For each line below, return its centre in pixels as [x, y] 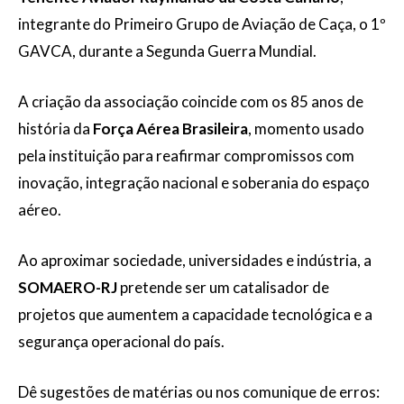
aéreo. [40, 210]
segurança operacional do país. [121, 341]
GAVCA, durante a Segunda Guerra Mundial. [167, 51]
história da [55, 129]
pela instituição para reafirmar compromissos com [186, 156]
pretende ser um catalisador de [223, 287]
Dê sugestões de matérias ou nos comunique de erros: [199, 392]
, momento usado [306, 129]
